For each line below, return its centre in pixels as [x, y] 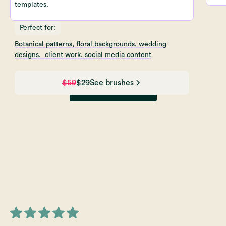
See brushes [111, 82]
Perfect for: [38, 27]
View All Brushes [113, 90]
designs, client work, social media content [83, 55]
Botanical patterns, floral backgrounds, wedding [91, 44]
